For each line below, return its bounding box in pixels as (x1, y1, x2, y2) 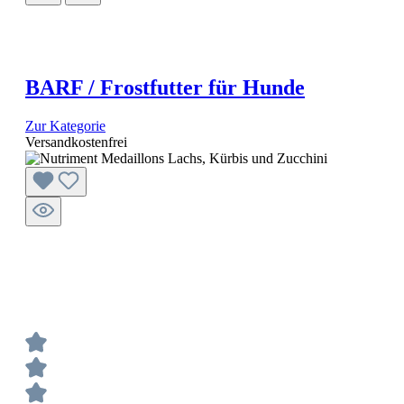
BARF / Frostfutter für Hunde (25, 76, 305, 100)
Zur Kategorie (25, 118, 106, 134)
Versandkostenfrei (25, 134, 127, 151)
